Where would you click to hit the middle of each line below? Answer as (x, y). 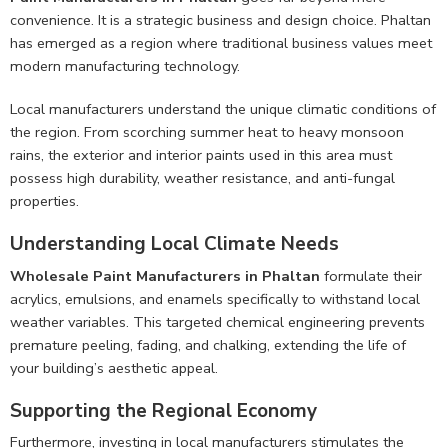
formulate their (371, 275)
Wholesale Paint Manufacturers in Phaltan (165, 275)
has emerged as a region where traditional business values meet (221, 43)
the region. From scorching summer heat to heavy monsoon (207, 132)
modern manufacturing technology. (125, 66)
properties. (44, 201)
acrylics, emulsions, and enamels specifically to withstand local (215, 298)
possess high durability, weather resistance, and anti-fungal (202, 178)
